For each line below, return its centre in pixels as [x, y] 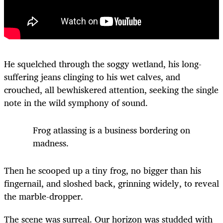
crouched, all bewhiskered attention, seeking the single [111, 90]
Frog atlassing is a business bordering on [111, 130]
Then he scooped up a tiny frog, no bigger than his [103, 170]
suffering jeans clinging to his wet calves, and [92, 77]
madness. [51, 143]
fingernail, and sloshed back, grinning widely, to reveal [111, 183]
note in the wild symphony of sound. [76, 103]
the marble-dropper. [44, 196]
